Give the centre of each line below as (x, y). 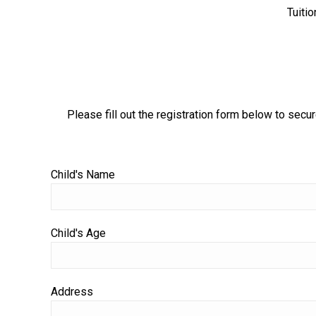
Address (72, 292)
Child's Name (83, 175)
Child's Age (78, 233)
